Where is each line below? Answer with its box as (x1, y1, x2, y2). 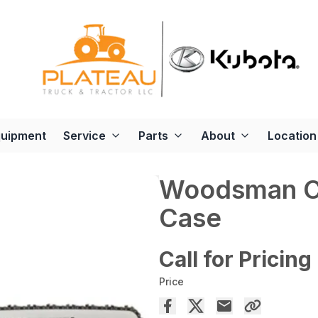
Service (63, 128, 106, 143)
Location (268, 128, 317, 143)
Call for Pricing (159, 246, 312, 273)
